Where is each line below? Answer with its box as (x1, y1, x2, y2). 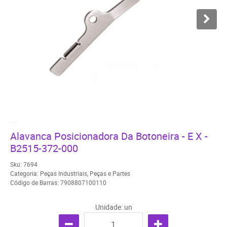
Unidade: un (95, 202, 132, 212)
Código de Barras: (10, 178, 60, 186)
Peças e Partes (90, 169, 130, 177)
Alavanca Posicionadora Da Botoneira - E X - (10, 129, 208, 143)
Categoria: (10, 169, 39, 177)
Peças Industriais (40, 169, 87, 177)
